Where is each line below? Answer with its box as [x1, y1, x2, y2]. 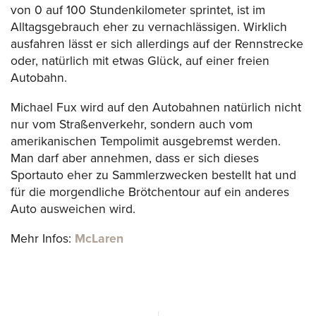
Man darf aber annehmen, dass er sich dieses [11, 150, 259, 166]
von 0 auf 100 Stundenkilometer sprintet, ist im [11, 3, 265, 18]
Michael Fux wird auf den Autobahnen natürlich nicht [11, 99, 301, 115]
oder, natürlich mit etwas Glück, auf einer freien [11, 54, 269, 69]
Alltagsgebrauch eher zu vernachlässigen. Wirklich [11, 20, 287, 35]
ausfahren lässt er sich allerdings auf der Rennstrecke [11, 37, 303, 52]
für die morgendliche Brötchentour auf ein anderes [11, 184, 289, 200]
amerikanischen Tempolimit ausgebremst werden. [11, 133, 281, 149]
